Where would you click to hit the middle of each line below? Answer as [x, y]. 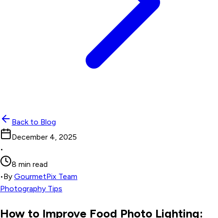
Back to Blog [34, 122]
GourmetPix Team [46, 176]
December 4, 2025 [44, 137]
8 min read [30, 164]
